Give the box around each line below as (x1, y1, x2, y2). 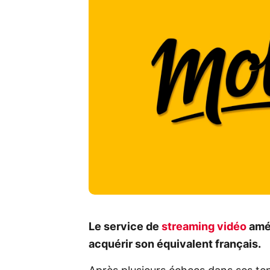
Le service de (89, 221, 162, 233)
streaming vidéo (162, 221, 246, 233)
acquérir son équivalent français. (89, 239, 261, 250)
